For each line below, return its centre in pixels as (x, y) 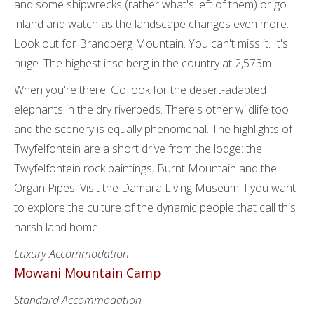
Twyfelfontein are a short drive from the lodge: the (138, 149)
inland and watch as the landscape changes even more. (151, 24)
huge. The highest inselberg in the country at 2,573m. (144, 63)
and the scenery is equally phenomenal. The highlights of (153, 129)
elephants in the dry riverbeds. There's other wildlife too (151, 109)
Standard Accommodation (78, 300)
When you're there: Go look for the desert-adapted (140, 90)
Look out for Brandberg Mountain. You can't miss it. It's (151, 43)
